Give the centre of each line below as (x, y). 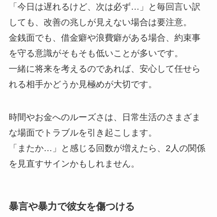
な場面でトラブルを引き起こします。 (83, 132)
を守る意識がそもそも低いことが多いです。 (96, 53)
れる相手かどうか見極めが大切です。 (83, 84)
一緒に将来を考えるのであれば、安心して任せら (104, 69)
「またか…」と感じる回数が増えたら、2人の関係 (107, 148)
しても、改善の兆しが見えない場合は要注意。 (100, 22)
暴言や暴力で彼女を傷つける (71, 206)
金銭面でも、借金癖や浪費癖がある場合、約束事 (104, 38)
